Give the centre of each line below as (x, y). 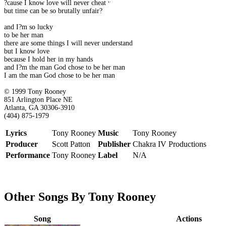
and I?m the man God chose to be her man (65, 68)
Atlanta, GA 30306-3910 (39, 108)
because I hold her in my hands (48, 60)
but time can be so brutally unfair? (53, 11)
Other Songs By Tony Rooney (80, 197)
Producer (22, 144)
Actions (189, 219)
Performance (28, 155)
